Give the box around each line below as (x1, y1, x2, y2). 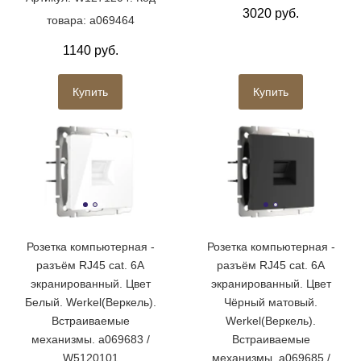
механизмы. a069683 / (31, 332, 150, 346)
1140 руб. (62, 43, 118, 57)
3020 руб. (243, 6, 299, 20)
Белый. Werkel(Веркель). (24, 295, 156, 309)
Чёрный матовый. (224, 295, 317, 309)
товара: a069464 (46, 13, 135, 27)
